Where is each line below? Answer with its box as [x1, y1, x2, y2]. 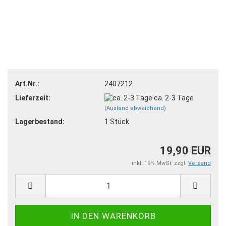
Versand [188, 159, 211, 166]
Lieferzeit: [15, 93, 50, 102]
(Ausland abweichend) [104, 105, 166, 112]
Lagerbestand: [15, 118, 65, 126]
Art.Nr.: [15, 79, 39, 88]
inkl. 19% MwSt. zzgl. [132, 159, 188, 166]
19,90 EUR [160, 144, 211, 157]
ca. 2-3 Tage [153, 93, 195, 102]
